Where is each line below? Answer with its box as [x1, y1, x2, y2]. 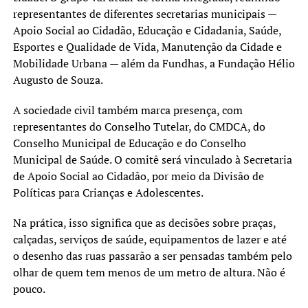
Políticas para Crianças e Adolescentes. [12, 184, 203, 200]
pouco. [12, 280, 45, 296]
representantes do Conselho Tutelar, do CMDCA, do [12, 118, 265, 134]
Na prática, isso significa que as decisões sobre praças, [12, 214, 276, 230]
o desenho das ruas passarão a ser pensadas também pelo [12, 247, 292, 263]
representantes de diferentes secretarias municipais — [12, 5, 276, 21]
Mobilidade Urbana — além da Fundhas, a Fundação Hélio [12, 55, 295, 71]
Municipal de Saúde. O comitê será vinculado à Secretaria [12, 151, 292, 167]
